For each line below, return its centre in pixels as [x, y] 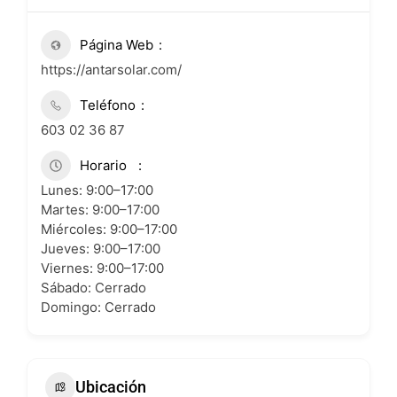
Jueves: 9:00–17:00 [101, 248]
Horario [103, 165]
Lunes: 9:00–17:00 [97, 190]
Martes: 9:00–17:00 [100, 209]
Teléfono [108, 105]
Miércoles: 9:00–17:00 [109, 229]
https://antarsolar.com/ [111, 69]
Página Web [117, 44]
